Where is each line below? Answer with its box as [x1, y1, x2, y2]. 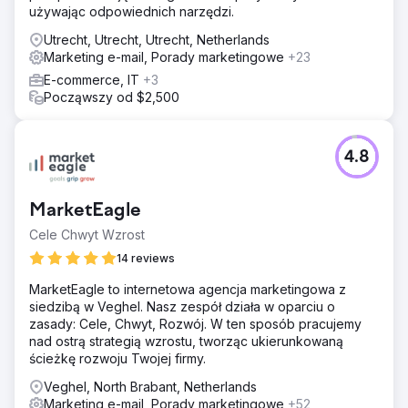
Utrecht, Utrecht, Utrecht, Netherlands [44, 32, 270, 47]
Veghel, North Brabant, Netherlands [44, 379, 257, 394]
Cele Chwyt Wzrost [29, 227, 145, 242]
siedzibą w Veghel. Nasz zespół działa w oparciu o [29, 299, 335, 314]
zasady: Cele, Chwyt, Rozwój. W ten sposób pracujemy [29, 316, 362, 331]
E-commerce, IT [44, 72, 143, 87]
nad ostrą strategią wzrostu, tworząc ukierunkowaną [29, 333, 343, 349]
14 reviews [117, 251, 175, 265]
